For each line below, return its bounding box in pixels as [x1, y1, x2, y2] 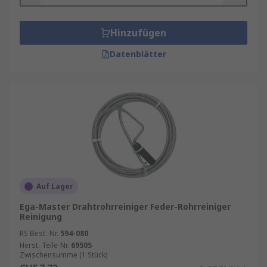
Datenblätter [109, 48, 166, 60]
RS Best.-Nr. [20, 228, 58, 238]
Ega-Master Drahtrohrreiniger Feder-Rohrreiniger [20, 201, 231, 212]
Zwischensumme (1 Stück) [20, 250, 107, 260]
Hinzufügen [110, 26, 166, 39]
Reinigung [20, 211, 62, 222]
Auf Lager [36, 181, 73, 191]
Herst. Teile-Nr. [20, 240, 69, 250]
